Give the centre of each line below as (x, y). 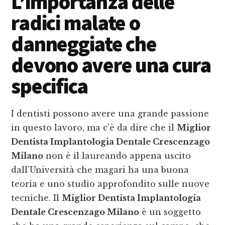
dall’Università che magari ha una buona (100, 170)
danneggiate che (84, 44)
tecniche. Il (37, 198)
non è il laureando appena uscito (117, 156)
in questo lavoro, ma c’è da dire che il (94, 128)
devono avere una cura (111, 65)
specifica (50, 86)
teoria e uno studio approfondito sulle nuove (110, 184)
